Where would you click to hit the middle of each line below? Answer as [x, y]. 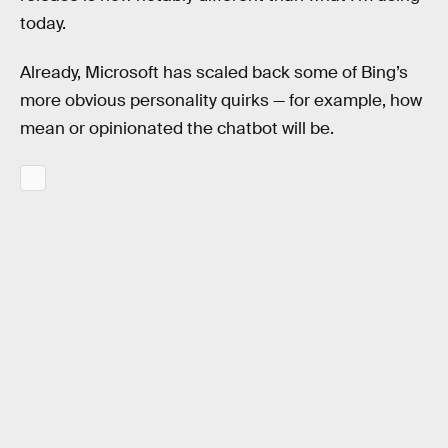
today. [43, 23]
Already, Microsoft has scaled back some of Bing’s [214, 73]
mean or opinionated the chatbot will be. [177, 129]
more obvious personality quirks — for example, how [221, 101]
